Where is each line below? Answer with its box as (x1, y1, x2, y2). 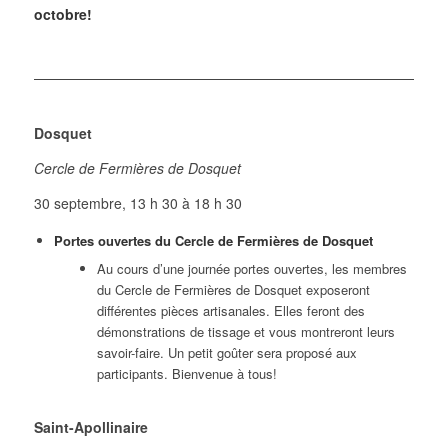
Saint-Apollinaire (33, 417, 148, 438)
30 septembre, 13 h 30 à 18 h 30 (33, 193, 242, 214)
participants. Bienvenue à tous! (96, 364, 277, 384)
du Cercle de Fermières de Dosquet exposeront (96, 280, 370, 300)
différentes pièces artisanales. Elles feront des (96, 301, 365, 321)
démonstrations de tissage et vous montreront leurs (96, 322, 395, 342)
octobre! (33, 3, 92, 24)
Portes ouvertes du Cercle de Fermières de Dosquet (53, 231, 373, 251)
